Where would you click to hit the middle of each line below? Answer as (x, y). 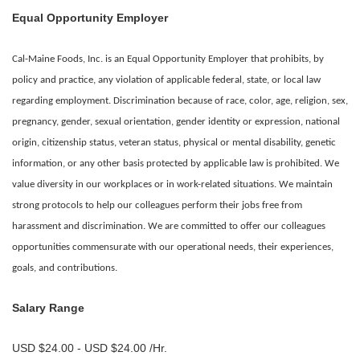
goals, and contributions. (65, 268)
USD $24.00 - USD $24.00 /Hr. (90, 348)
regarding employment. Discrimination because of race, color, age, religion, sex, (180, 101)
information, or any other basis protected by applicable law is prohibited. (168, 164)
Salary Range (48, 308)
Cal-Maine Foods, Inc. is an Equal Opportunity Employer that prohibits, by (168, 59)
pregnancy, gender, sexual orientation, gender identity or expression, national (176, 122)
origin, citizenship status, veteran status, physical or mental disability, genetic (174, 143)
